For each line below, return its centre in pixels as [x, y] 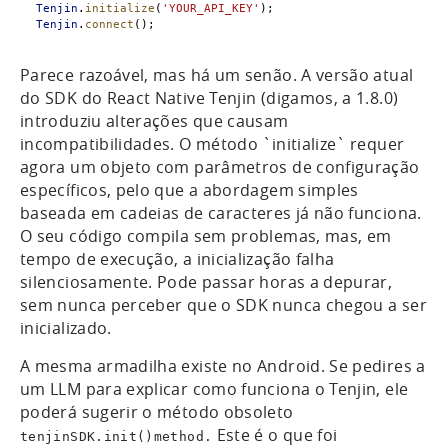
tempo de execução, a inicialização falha [177, 258]
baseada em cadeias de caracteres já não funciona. [221, 212]
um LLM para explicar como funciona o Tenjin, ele [214, 388]
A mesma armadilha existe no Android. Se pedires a [223, 365]
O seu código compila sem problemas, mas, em [206, 235]
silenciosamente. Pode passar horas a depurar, [206, 281]
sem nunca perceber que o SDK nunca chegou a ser [223, 304]
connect [109, 24]
